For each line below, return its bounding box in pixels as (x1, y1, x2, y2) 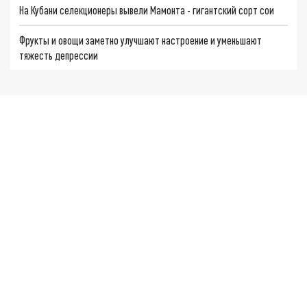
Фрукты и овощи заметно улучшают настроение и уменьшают (19, 33, 262, 47)
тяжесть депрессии (19, 48, 99, 62)
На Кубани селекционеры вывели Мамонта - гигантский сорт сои (19, 3, 275, 16)
